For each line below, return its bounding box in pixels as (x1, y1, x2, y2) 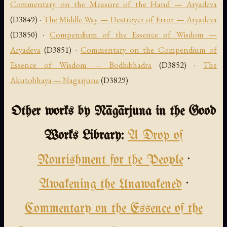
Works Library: (44, 129, 124, 143)
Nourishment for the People (37, 154, 183, 168)
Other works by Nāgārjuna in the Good (11, 105, 216, 119)
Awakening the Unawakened (39, 178, 182, 192)
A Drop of (128, 129, 183, 143)
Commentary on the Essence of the (24, 202, 203, 216)
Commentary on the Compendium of (80, 44, 217, 56)
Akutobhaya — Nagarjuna (10, 74, 99, 86)
